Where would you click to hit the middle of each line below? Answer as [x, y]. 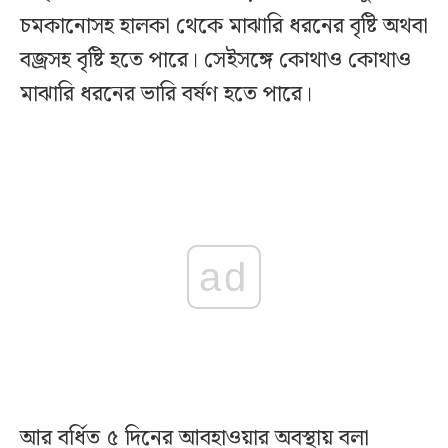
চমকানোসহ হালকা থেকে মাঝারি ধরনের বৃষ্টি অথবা [224, 27]
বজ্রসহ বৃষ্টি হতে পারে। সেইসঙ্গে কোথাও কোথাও [215, 61]
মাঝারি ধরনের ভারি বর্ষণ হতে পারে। [169, 95]
